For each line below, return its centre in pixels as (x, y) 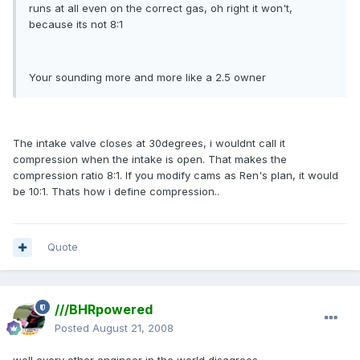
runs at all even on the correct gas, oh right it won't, (161, 8)
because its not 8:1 (76, 25)
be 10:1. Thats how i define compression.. (116, 192)
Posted (74, 328)
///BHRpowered (104, 310)
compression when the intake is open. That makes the (150, 160)
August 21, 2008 (133, 328)
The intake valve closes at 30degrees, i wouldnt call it (149, 143)
